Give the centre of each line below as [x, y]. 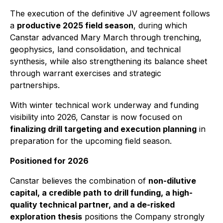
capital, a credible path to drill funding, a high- [101, 193]
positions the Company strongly [143, 217]
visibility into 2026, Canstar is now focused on [96, 117]
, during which [160, 25]
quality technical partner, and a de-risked [92, 205]
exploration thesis [46, 217]
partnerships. [35, 85]
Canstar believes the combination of [79, 181]
